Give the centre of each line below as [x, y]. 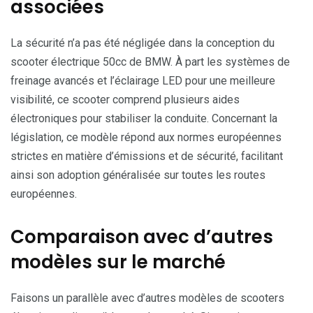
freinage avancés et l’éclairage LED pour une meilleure [143, 80]
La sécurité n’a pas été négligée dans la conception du [143, 43]
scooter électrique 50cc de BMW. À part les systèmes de [150, 61]
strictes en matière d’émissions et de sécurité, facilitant [147, 156]
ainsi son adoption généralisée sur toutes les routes [138, 175]
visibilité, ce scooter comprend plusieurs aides [125, 99]
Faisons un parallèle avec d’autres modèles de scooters [147, 298]
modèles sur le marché [118, 262]
